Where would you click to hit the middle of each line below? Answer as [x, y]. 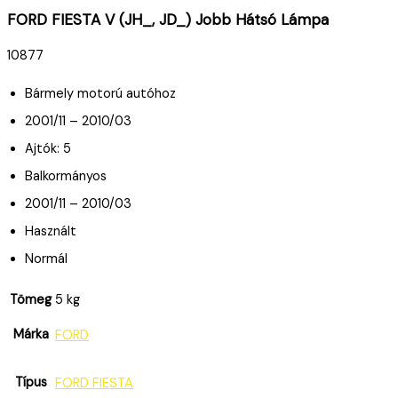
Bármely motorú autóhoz [100, 94]
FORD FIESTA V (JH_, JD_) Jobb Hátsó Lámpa [168, 20]
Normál [46, 259]
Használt [51, 232]
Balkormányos [66, 177]
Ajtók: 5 [48, 149]
